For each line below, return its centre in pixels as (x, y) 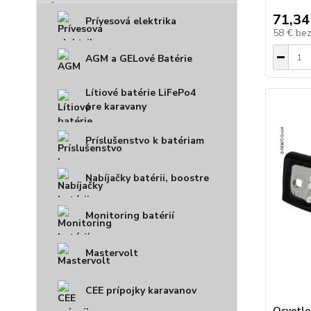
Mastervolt (112, 253)
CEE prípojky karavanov (141, 291)
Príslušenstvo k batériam (145, 141)
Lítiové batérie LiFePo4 (141, 93)
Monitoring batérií (130, 216)
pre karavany (116, 107)
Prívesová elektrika (131, 21)
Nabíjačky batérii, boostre (147, 178)
